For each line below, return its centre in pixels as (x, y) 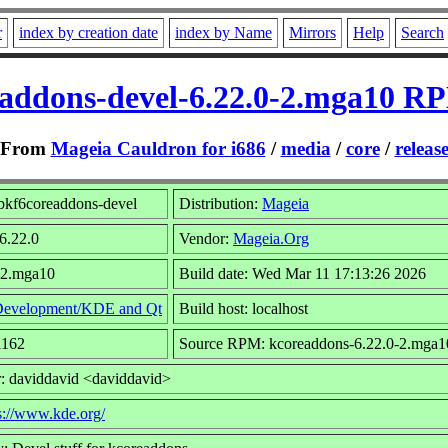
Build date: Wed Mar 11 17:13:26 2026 (302, 273)
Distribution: (220, 203)
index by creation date (88, 32)
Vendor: (206, 238)
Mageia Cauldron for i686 (158, 148)
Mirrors (312, 32)
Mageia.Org (271, 238)
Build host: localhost (243, 308)
